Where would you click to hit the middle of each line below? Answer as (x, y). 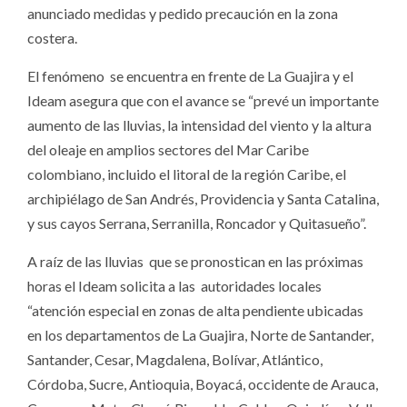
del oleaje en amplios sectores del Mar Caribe (168, 149)
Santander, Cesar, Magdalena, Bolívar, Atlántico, (175, 359)
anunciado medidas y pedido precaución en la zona (183, 13)
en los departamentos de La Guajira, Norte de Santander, (200, 334)
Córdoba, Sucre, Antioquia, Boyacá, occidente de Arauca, (203, 383)
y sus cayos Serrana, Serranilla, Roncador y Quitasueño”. (197, 223)
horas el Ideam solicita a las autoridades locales (174, 285)
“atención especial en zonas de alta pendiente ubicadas (195, 310)
